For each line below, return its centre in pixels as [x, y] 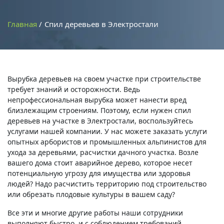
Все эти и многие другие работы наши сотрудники [95, 213]
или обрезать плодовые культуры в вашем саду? [91, 194]
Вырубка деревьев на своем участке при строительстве [104, 79]
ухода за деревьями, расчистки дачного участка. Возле [103, 152]
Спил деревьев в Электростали [101, 24]
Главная [22, 24]
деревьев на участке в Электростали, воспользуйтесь [100, 121]
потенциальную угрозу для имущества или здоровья [99, 173]
